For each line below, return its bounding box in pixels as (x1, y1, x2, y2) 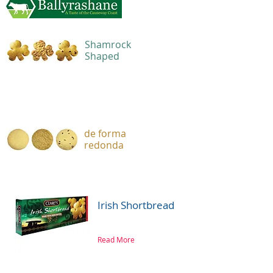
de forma (84, 127, 126, 140)
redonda (84, 138, 124, 152)
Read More (97, 235, 135, 244)
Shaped (85, 49, 119, 63)
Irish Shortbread (97, 198, 174, 212)
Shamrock (85, 38, 131, 51)
